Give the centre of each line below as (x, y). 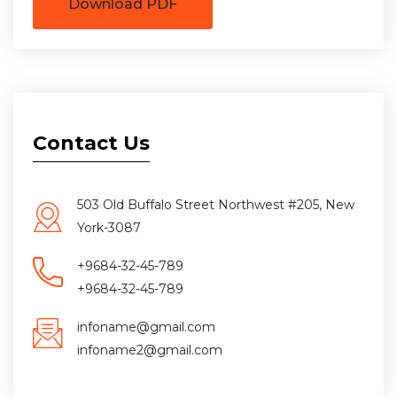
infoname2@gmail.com (150, 350)
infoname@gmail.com (146, 327)
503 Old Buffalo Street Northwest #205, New (216, 205)
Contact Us (91, 144)
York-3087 (109, 228)
